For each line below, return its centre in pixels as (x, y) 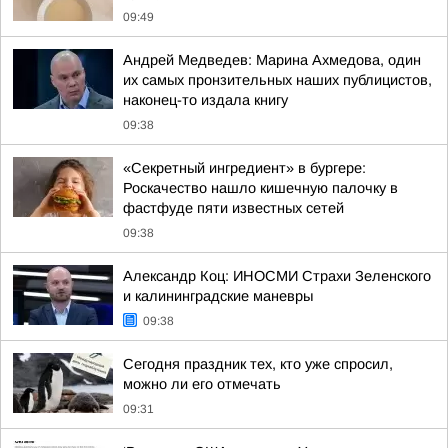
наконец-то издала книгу (205, 100)
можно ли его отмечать (202, 384)
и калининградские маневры (218, 296)
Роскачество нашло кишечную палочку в (260, 188)
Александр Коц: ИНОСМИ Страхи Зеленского (277, 276)
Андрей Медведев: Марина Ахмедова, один (272, 60)
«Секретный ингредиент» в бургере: (244, 168)
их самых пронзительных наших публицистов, (277, 80)
